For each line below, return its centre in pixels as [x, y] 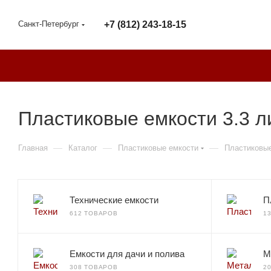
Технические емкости [114, 200]
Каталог [83, 148]
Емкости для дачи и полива [127, 254]
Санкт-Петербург [49, 24]
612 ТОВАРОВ [94, 213]
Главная [33, 148]
